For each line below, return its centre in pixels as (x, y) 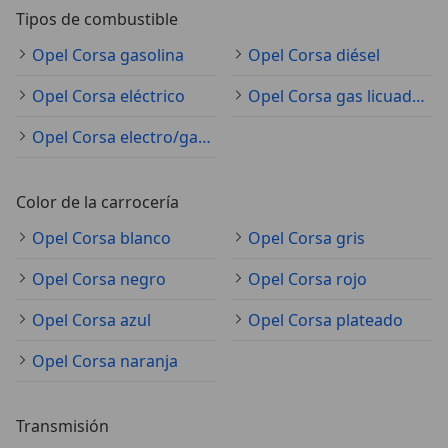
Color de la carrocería (97, 202)
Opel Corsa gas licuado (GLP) (418, 96)
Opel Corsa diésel (314, 55)
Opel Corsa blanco (101, 238)
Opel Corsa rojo (307, 279)
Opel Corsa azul (91, 320)
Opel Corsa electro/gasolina (204, 137)
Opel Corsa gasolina (108, 55)
